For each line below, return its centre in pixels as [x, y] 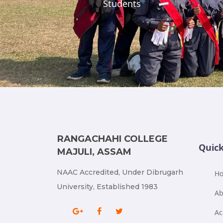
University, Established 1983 [107, 187]
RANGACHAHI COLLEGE [112, 139]
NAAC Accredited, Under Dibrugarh [120, 172]
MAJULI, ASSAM [94, 152]
